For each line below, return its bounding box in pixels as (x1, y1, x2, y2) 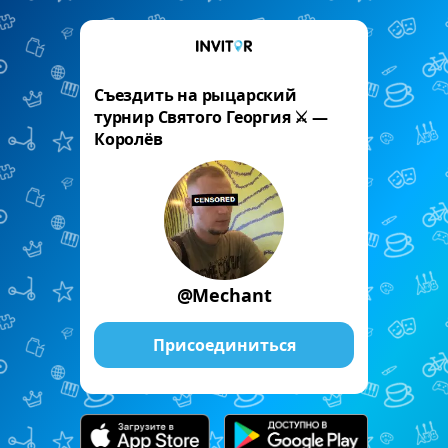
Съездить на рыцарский (94, 84, 297, 106)
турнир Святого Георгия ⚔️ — (94, 106, 328, 128)
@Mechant (176, 283, 272, 307)
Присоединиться (152, 334, 296, 356)
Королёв (94, 128, 163, 150)
